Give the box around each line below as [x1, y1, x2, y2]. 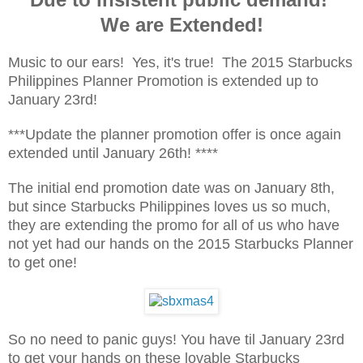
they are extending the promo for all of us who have [8, 216, 340, 233]
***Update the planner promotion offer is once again [8, 126, 341, 143]
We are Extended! [100, 13, 263, 36]
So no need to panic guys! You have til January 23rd [8, 331, 344, 348]
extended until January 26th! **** [8, 144, 218, 161]
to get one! [8, 254, 77, 271]
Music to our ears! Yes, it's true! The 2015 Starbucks [8, 53, 352, 70]
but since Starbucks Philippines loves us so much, [8, 198, 331, 215]
